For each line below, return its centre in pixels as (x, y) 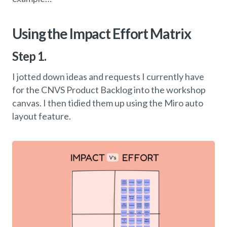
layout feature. (42, 116)
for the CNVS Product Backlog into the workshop (109, 89)
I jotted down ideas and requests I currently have (108, 76)
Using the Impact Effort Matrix (102, 33)
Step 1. (29, 56)
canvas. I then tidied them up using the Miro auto (108, 103)
